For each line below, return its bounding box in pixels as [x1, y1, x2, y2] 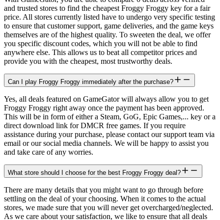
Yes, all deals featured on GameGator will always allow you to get [4, 95, 209, 104]
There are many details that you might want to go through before [4, 186, 203, 194]
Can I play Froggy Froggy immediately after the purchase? [8, 78, 173, 86]
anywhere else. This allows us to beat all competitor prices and [4, 48, 197, 57]
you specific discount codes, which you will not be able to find [4, 39, 197, 48]
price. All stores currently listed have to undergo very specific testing [4, 13, 215, 22]
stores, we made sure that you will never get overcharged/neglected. [4, 203, 213, 212]
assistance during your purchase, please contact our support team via [4, 130, 215, 139]
